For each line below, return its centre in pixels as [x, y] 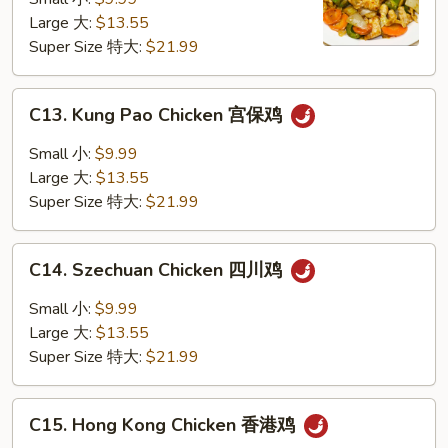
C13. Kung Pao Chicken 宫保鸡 [158, 115]
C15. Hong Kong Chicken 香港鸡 [164, 425]
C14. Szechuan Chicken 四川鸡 [158, 270]
